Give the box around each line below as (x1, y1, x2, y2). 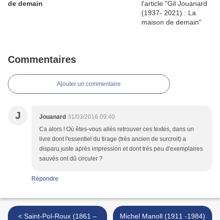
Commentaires (8, 54, 76, 65)
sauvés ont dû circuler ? (39, 155, 103, 163)
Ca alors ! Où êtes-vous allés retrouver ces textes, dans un (39, 126, 194, 133)
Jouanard (39, 113, 66, 121)
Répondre (31, 175, 58, 183)
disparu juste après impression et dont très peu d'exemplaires (39, 145, 203, 153)
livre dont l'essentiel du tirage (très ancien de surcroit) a (39, 136, 186, 143)
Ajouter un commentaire (57, 81, 121, 88)
